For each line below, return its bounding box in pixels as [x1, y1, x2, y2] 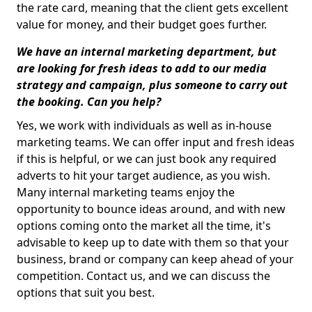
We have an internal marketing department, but [17, 44, 276, 59]
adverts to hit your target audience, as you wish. [17, 168, 270, 183]
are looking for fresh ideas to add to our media [17, 61, 267, 76]
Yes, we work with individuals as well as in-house [17, 118, 272, 133]
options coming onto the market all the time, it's [17, 218, 271, 233]
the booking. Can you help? [17, 94, 161, 109]
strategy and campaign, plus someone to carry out [17, 77, 288, 93]
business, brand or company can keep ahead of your [17, 251, 294, 267]
